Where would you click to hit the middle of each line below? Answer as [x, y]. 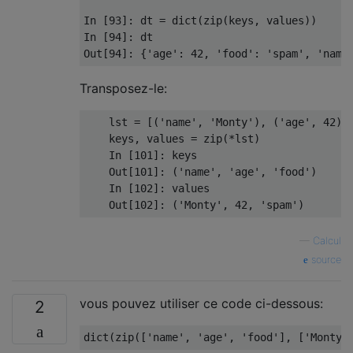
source [325, 260]
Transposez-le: [123, 88]
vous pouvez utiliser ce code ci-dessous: [201, 303]
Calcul [327, 241]
